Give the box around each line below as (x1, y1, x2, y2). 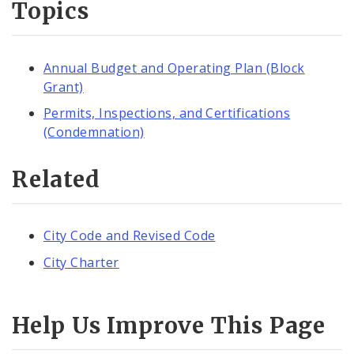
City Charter (43, 253, 119, 271)
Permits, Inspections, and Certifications (43, 104, 291, 122)
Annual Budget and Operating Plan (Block (43, 58, 305, 77)
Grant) (43, 77, 84, 96)
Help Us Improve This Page (12, 311, 326, 340)
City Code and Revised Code (43, 227, 216, 245)
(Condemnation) (43, 123, 145, 141)
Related (12, 165, 100, 194)
